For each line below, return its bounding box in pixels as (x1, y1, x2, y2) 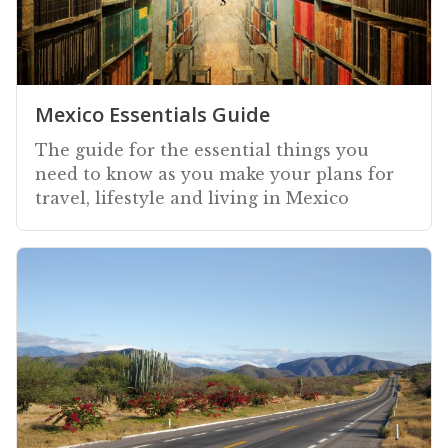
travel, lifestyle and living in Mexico (35, 187, 349, 208)
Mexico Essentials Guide (35, 100, 270, 128)
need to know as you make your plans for (35, 163, 394, 184)
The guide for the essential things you (35, 139, 369, 160)
